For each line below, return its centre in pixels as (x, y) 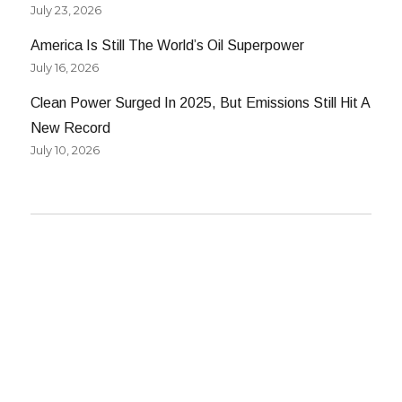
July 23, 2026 (66, 10)
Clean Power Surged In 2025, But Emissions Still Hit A (201, 103)
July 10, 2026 (66, 150)
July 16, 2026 (65, 68)
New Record (71, 128)
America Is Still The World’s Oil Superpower (168, 46)
